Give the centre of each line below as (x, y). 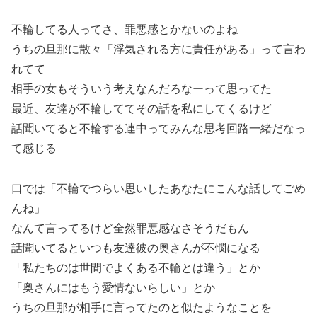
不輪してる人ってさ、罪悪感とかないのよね (125, 29)
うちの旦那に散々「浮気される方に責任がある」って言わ (158, 49)
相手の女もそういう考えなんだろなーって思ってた (142, 88)
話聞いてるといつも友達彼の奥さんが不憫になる (136, 248)
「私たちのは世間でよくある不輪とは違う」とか (136, 267)
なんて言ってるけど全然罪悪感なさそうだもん (130, 228)
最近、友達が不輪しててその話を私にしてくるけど (142, 108)
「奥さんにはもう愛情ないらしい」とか (113, 287)
